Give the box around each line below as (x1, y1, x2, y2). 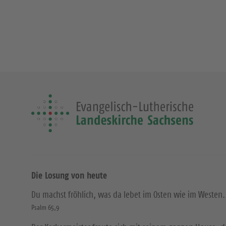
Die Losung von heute (31, 169, 107, 181)
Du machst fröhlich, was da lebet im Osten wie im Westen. (31, 189, 225, 200)
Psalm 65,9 (31, 203, 59, 212)
